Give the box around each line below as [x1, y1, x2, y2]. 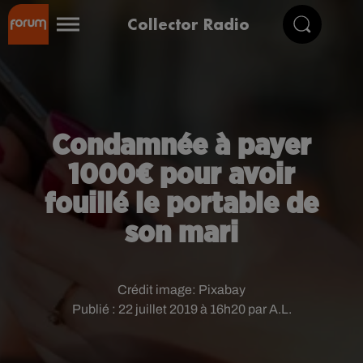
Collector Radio [127, 14, 250, 34]
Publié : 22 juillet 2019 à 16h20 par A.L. [71, 302, 292, 316]
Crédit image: [117, 283, 199, 297]
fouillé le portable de [45, 190, 318, 219]
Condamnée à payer [52, 131, 311, 160]
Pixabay [199, 283, 246, 297]
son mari [125, 219, 238, 248]
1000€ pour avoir [68, 160, 295, 190]
